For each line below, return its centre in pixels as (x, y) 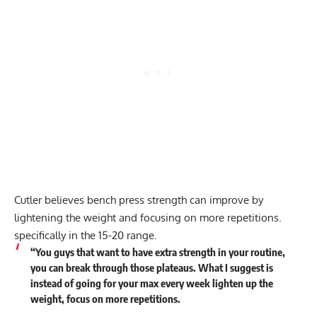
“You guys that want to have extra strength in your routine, (157, 252)
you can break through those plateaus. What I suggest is (151, 268)
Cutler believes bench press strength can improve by (139, 200)
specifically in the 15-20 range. (87, 236)
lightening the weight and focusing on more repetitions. (148, 218)
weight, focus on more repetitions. (105, 299)
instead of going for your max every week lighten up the (151, 283)
